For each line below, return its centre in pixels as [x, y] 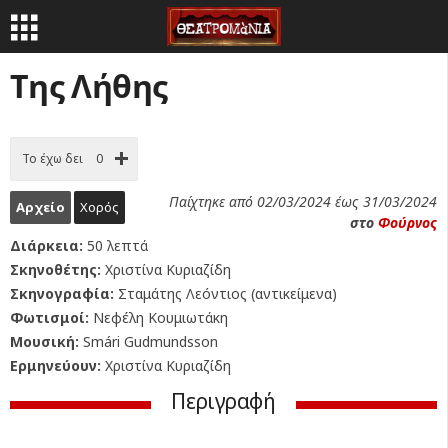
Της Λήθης [89, 85]
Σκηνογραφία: [62, 293]
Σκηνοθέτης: [55, 269]
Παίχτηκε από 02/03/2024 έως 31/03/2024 [303, 201]
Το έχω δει [52, 158]
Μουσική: [44, 341]
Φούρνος [407, 222]
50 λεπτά [115, 245]
